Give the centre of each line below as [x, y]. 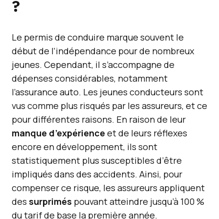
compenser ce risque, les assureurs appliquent [108, 188]
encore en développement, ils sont [85, 147]
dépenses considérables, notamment [90, 78]
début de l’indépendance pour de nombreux [103, 51]
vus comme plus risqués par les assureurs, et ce [109, 106]
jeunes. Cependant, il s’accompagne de [93, 65]
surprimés [50, 201]
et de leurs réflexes [146, 133]
